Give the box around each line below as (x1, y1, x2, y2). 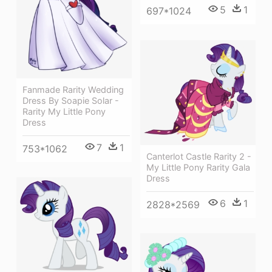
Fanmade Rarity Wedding (22, 84, 124, 95)
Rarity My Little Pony (22, 106, 106, 117)
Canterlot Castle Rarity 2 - (146, 151, 251, 161)
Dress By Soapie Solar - (22, 95, 119, 106)
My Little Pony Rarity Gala (146, 161, 250, 172)
